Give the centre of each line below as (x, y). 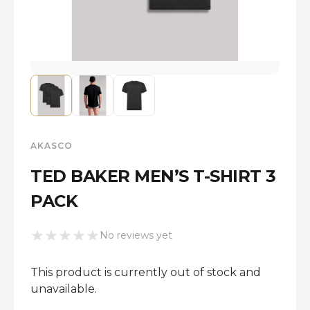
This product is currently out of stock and (146, 272)
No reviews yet (136, 235)
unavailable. (64, 289)
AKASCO (52, 146)
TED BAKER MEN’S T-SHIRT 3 (153, 176)
